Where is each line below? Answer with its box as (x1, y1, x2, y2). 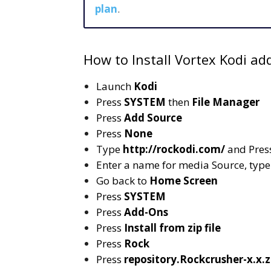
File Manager (192, 94, 260, 109)
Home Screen (149, 173, 218, 188)
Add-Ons (124, 204, 168, 219)
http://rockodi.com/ (123, 142, 225, 156)
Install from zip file (124, 220, 221, 235)
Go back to (96, 173, 149, 188)
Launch (96, 79, 134, 93)
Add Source (124, 110, 182, 125)
